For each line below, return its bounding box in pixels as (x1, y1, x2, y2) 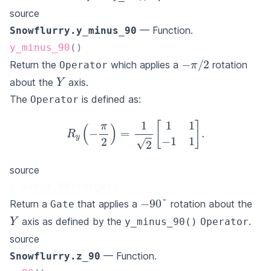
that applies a (74, 197, 140, 210)
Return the (10, 58, 59, 71)
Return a (10, 197, 50, 210)
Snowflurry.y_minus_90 (10, 24, 137, 36)
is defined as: (79, 93, 141, 105)
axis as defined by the (19, 215, 125, 227)
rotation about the (167, 197, 252, 210)
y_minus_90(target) (10, 180, 119, 192)
